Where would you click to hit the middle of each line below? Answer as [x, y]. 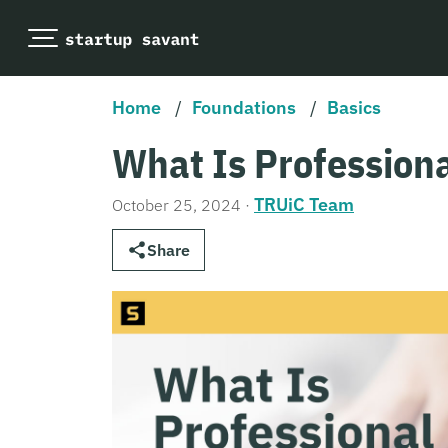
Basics [354, 107]
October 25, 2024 [176, 205]
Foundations [244, 107]
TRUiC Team [304, 204]
